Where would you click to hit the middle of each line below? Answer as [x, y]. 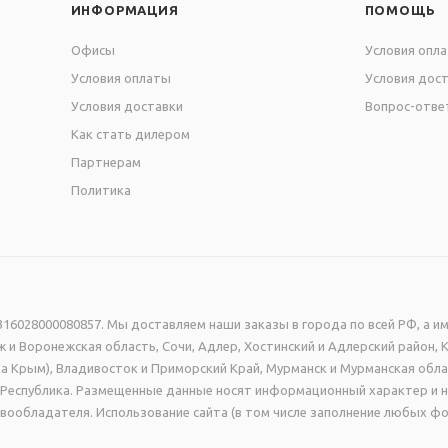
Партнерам [105, 162]
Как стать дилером [130, 134]
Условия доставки [126, 106]
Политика [100, 190]
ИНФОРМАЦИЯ [124, 10]
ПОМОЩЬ [400, 10]
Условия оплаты [120, 78]
